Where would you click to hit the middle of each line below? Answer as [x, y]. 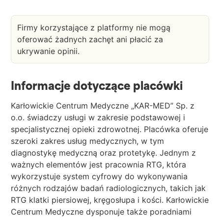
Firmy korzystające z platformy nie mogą [94, 28]
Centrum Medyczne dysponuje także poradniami [101, 212]
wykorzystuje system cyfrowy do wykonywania [99, 177]
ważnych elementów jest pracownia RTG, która [98, 165]
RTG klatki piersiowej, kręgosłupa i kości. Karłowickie [110, 200]
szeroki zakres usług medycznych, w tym [87, 141]
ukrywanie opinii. [48, 51]
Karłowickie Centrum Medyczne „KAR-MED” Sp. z [103, 106]
